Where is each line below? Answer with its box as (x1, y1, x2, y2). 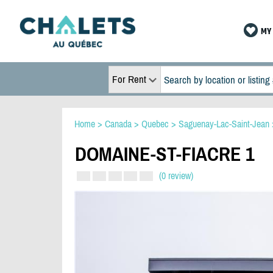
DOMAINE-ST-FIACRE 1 (75, 143, 255, 166)
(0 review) (159, 170, 193, 182)
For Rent (112, 73, 146, 85)
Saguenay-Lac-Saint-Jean (179, 118, 269, 129)
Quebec (141, 118, 169, 129)
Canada (105, 118, 132, 129)
